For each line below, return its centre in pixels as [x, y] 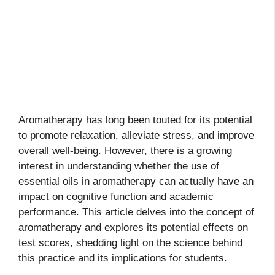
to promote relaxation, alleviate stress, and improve [136, 135]
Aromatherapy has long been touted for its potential [135, 120]
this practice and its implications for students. [123, 258]
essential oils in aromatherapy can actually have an [136, 181]
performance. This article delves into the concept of [136, 212]
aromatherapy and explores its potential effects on [133, 227]
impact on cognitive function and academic [116, 196]
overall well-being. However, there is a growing [125, 150]
